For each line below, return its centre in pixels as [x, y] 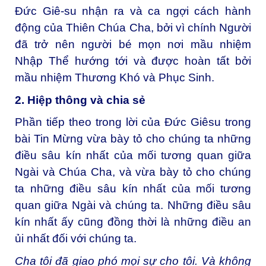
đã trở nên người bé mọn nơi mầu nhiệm [133, 44]
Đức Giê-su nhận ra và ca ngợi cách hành [133, 11]
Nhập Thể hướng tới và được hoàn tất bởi [133, 61]
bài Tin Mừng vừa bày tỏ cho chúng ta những [133, 139]
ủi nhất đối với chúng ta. [76, 239]
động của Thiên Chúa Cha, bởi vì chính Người [133, 27]
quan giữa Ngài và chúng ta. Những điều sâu [133, 205]
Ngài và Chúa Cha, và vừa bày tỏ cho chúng [133, 172]
